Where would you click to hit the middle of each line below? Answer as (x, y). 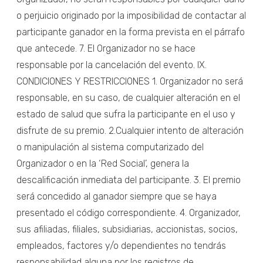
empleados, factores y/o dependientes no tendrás (121, 245)
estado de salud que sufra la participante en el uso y (126, 114)
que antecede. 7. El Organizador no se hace (106, 48)
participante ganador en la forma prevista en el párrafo (131, 32)
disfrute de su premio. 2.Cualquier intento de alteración (130, 130)
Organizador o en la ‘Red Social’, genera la (103, 163)
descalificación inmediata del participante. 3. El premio (129, 180)
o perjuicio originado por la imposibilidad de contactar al (131, 15)
